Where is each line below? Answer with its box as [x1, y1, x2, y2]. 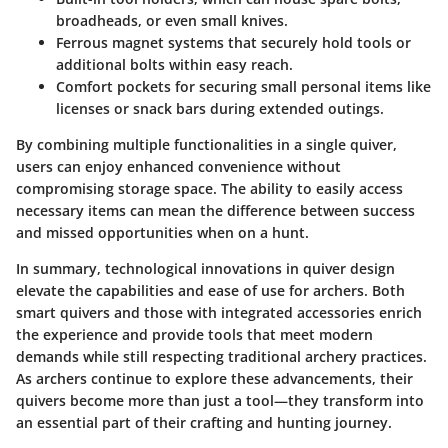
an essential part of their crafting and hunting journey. [16, 413, 392, 433]
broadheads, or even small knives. [56, 11, 288, 31]
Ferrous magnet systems [56, 33, 224, 53]
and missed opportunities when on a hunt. [16, 223, 309, 243]
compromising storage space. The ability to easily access [16, 179, 403, 199]
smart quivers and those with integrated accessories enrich [16, 303, 422, 323]
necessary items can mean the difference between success [16, 201, 415, 221]
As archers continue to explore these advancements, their [16, 369, 413, 389]
